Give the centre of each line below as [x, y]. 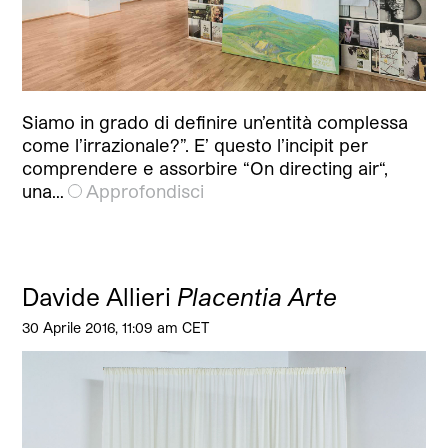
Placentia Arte [257, 297]
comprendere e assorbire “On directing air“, [205, 168]
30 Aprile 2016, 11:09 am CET [116, 328]
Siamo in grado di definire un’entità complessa [215, 122]
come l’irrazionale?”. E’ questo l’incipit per [195, 145]
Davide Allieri [100, 297]
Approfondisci [145, 191]
